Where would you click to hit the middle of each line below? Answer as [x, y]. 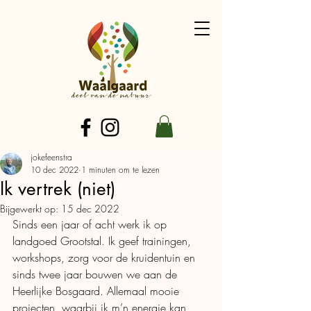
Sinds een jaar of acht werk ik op [91, 225]
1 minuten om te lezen [120, 170]
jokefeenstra [51, 158]
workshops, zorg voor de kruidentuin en [106, 258]
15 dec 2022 [90, 209]
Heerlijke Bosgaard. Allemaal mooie [98, 291]
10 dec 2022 [54, 170]
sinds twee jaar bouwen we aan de [96, 275]
